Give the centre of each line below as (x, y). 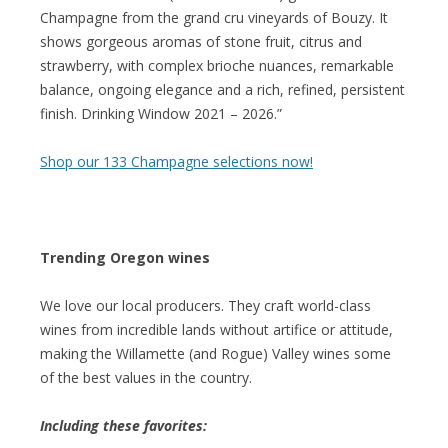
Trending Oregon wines (125, 257)
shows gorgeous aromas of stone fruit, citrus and (201, 41)
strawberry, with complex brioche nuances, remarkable (217, 65)
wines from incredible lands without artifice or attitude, (216, 329)
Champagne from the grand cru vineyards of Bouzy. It (214, 17)
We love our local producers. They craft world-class (205, 305)
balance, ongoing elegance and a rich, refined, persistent (222, 89)
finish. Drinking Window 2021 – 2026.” (161, 113)
